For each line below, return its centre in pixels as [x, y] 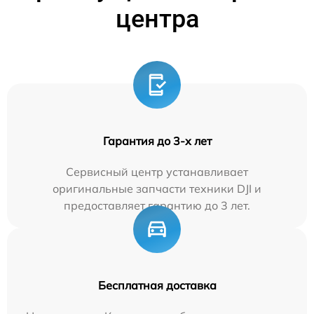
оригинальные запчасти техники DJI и [157, 189]
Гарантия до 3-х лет [157, 141]
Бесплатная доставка [157, 286]
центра [157, 19]
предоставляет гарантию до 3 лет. [157, 206]
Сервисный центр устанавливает [157, 172]
